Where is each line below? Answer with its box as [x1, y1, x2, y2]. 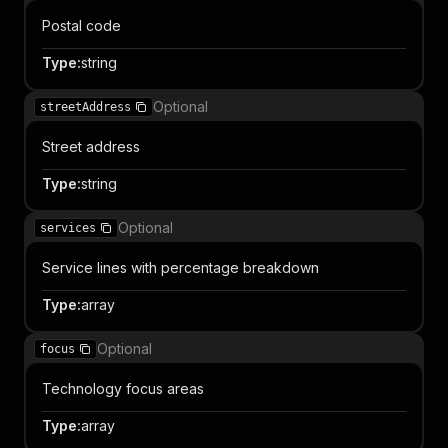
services [40, 221, 96, 235]
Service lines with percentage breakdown [42, 259, 319, 276]
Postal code [42, 17, 121, 34]
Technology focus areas [42, 380, 204, 397]
